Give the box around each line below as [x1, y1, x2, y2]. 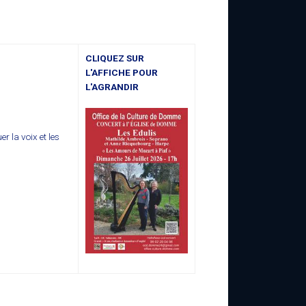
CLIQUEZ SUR [85, 53, 144, 64]
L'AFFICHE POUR [85, 67, 158, 79]
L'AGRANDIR [85, 81, 139, 93]
